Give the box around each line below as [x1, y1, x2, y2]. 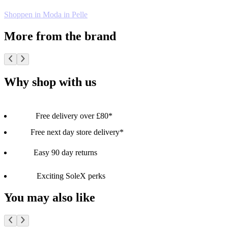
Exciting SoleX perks [37, 171, 105, 180]
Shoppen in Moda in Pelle [4, 10, 88, 19]
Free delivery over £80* [36, 111, 112, 120]
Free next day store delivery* [31, 127, 124, 136]
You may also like [4, 190, 95, 204]
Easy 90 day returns [34, 148, 97, 157]
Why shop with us [4, 75, 96, 89]
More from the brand [4, 30, 116, 43]
